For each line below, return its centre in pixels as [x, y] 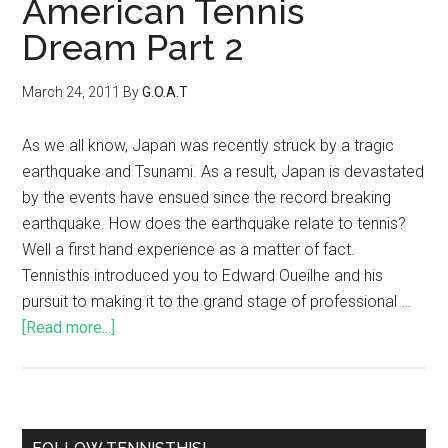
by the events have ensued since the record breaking [207, 197]
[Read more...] [69, 327]
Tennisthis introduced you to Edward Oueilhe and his [203, 275]
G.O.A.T [165, 92]
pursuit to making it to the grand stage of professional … [217, 301]
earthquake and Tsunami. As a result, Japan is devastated [223, 171]
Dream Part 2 [133, 47]
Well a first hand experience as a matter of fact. [189, 249]
